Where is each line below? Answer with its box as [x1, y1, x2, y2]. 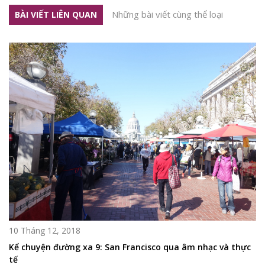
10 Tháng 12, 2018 [9, 224, 80, 236]
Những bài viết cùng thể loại [112, 8, 223, 20]
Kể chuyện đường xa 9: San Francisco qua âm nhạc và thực [9, 241, 251, 253]
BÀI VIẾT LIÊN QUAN [15, 8, 97, 20]
